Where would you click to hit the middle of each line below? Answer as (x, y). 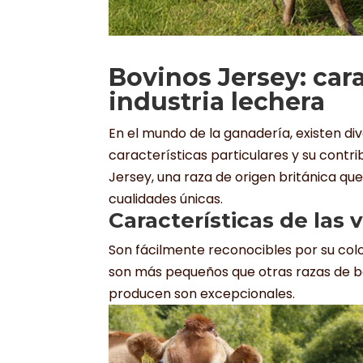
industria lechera (217, 102)
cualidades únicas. (166, 199)
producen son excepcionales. (202, 294)
